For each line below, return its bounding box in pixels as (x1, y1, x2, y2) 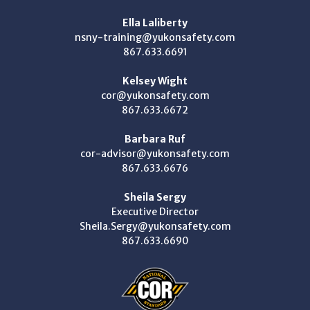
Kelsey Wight (122, 74, 188, 87)
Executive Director (111, 205, 199, 218)
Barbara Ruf (125, 132, 185, 145)
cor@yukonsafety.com (100, 89, 210, 102)
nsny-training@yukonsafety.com (75, 30, 235, 44)
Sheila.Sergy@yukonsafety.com (79, 219, 231, 232)
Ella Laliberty (122, 16, 188, 29)
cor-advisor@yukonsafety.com (80, 147, 230, 160)
